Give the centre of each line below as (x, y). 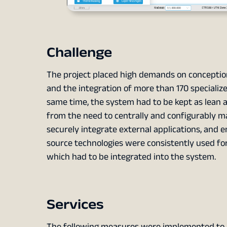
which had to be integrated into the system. (131, 157)
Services (75, 205)
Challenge (79, 53)
